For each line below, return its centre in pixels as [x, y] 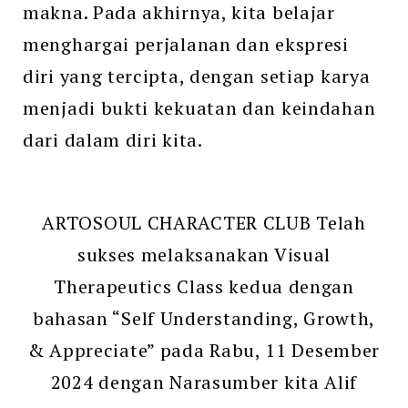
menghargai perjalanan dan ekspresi [186, 44]
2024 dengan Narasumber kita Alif [204, 382]
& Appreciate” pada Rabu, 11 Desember [204, 350]
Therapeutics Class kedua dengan [204, 286]
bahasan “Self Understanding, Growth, [204, 318]
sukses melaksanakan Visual [204, 254]
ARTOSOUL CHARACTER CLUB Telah [204, 222]
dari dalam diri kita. [113, 140]
